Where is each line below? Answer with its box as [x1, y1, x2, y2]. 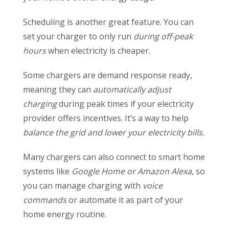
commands [23, 194, 66, 206]
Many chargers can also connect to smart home [23, 151, 205, 163]
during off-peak [133, 31, 193, 42]
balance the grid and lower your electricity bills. [23, 127, 204, 139]
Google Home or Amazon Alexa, [72, 166, 196, 177]
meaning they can [23, 84, 93, 96]
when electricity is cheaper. [48, 45, 152, 57]
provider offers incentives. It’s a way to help [23, 112, 189, 124]
